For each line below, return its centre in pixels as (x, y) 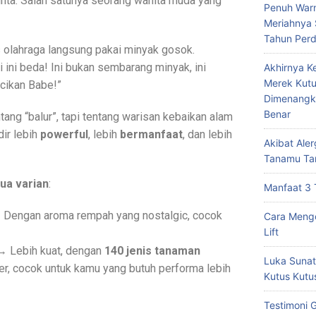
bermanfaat (151, 135)
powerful (64, 135)
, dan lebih (207, 135)
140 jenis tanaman (152, 251)
